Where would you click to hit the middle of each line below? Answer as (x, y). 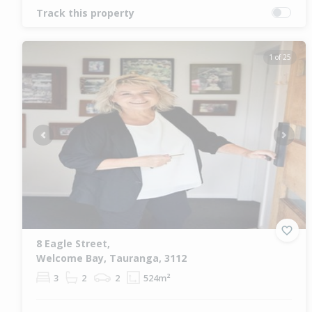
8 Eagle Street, (73, 244)
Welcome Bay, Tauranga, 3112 (111, 258)
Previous (61, 141)
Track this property (85, 13)
